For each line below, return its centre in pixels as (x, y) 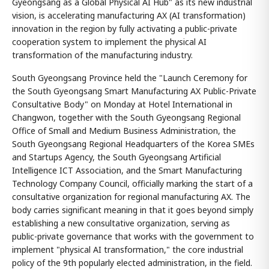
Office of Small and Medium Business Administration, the (124, 131)
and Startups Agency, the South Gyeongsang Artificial (116, 157)
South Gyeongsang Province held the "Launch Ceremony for (130, 78)
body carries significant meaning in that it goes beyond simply (133, 210)
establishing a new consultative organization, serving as (121, 223)
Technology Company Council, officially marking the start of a (132, 183)
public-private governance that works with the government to (133, 236)
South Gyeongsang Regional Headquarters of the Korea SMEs (133, 144)
